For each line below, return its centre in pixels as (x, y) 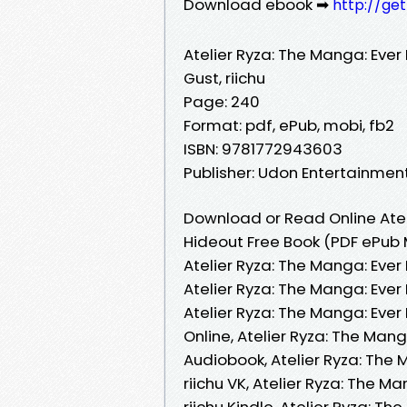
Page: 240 (222, 101)
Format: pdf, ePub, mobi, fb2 (289, 125)
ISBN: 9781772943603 (263, 149)
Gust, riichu (224, 78)
